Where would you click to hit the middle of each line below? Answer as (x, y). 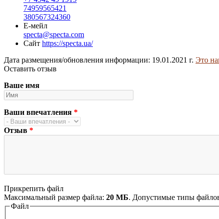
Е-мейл (35, 25)
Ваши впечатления (39, 112)
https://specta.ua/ (67, 43)
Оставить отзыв (30, 68)
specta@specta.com (54, 34)
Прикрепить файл (34, 188)
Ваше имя (22, 85)
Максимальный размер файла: (55, 197)
